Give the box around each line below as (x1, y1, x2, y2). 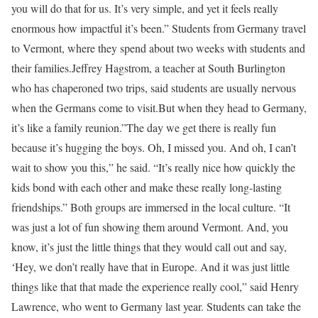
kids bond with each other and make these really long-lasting (11, 180, 282, 194)
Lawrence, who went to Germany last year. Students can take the (11, 299, 301, 314)
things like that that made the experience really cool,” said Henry (11, 279, 299, 294)
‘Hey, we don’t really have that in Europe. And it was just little (11, 259, 290, 274)
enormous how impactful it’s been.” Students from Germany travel (11, 21, 306, 35)
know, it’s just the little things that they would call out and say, (11, 239, 287, 254)
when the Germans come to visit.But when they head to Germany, (11, 100, 307, 115)
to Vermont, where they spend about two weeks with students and (11, 40, 305, 55)
